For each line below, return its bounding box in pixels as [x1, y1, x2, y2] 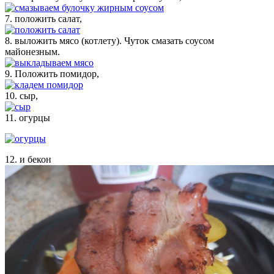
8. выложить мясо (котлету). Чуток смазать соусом [5, 35, 214, 46]
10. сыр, [5, 90, 38, 101]
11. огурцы [5, 112, 50, 123]
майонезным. [5, 46, 60, 57]
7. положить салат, [5, 13, 82, 24]
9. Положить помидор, [5, 68, 99, 79]
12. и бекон [5, 154, 51, 165]
